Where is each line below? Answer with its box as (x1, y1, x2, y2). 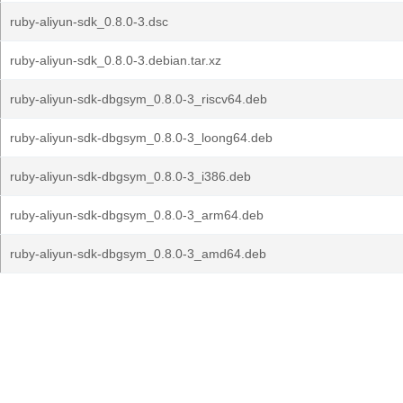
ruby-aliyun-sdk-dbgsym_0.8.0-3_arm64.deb (10, 208, 264, 222)
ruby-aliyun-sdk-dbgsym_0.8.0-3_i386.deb (10, 169, 251, 184)
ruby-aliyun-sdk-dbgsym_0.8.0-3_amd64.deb (10, 246, 266, 261)
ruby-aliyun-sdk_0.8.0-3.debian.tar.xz (10, 53, 221, 67)
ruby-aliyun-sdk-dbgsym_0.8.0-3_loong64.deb (10, 130, 273, 145)
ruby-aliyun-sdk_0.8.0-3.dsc (10, 14, 168, 29)
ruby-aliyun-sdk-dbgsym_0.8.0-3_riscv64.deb (10, 92, 267, 106)
